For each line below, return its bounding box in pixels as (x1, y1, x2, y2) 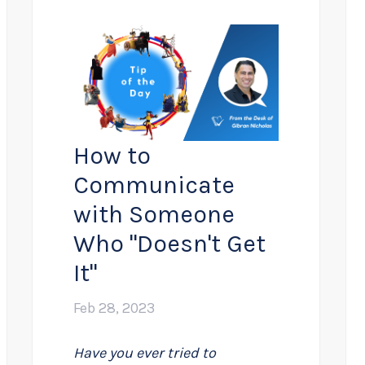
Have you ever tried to (73, 344, 217, 363)
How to (73, 141, 152, 171)
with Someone (73, 200, 235, 230)
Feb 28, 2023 (73, 299, 156, 318)
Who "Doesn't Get (73, 229, 266, 259)
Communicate (73, 170, 235, 200)
